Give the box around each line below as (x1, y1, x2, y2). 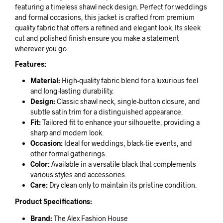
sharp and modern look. (30, 128, 104, 137)
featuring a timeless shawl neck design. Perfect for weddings (15, 2, 207, 11)
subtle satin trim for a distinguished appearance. (30, 108, 183, 116)
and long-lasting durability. (30, 87, 113, 95)
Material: (30, 76, 60, 85)
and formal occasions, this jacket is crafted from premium (15, 12, 195, 21)
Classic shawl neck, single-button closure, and (55, 97, 200, 106)
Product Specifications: (15, 197, 92, 206)
